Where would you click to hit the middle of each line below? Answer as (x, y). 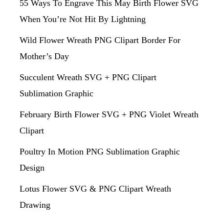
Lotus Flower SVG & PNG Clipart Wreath (95, 189)
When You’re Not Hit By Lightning (83, 19)
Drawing (35, 205)
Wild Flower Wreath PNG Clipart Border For (100, 40)
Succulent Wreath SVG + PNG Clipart (88, 77)
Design (32, 168)
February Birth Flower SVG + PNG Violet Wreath (109, 114)
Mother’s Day (44, 56)
